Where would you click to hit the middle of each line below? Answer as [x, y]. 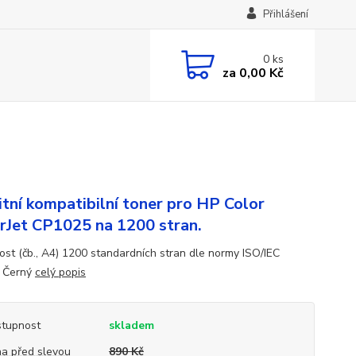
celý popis [60, 272]
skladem [131, 325]
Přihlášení [285, 14]
